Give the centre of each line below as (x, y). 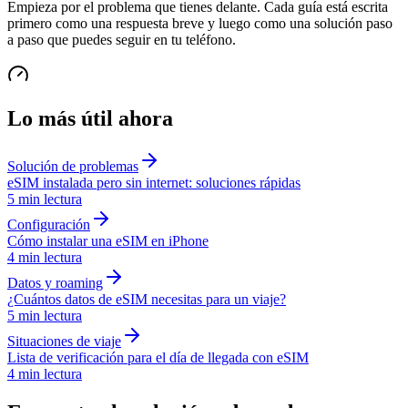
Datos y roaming (55, 282)
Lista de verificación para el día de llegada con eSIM (158, 357)
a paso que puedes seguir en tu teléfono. (122, 39)
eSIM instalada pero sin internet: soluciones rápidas (154, 182)
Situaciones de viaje (64, 341)
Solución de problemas (73, 166)
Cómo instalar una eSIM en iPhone (108, 240)
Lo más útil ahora (90, 118)
